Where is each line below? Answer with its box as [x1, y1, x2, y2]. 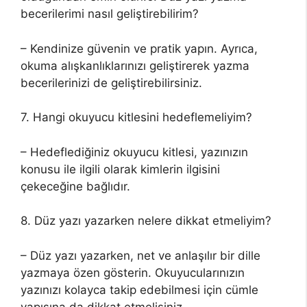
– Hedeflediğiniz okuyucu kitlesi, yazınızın [21, 145, 248, 159]
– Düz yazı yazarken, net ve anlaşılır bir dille [21, 248, 260, 262]
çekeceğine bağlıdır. [21, 179, 130, 193]
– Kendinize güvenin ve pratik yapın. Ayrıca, [21, 41, 258, 56]
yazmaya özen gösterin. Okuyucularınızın [21, 265, 245, 280]
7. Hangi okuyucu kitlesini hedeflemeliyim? [21, 110, 252, 124]
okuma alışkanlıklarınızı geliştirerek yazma [21, 58, 249, 73]
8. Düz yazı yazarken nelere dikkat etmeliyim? [21, 214, 271, 228]
